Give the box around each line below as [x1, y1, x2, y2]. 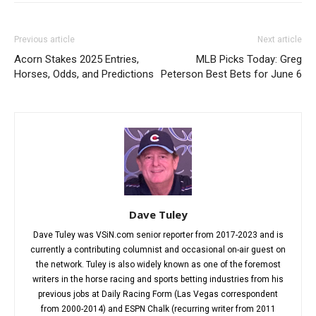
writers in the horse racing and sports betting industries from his [32, 274, 284, 285]
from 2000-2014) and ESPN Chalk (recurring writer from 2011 [40, 304, 276, 315]
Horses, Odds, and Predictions [14, 68, 154, 81]
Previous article [14, 35, 75, 45]
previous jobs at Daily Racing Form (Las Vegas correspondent [38, 289, 278, 300]
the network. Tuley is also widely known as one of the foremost [35, 260, 281, 270]
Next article [257, 35, 302, 45]
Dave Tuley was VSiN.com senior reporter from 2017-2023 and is [32, 230, 284, 241]
